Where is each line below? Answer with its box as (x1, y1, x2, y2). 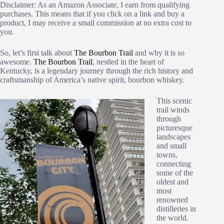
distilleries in (156, 204, 196, 213)
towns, (156, 150, 177, 159)
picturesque (156, 123, 192, 132)
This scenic (156, 96, 192, 105)
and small (156, 141, 186, 150)
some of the (156, 168, 193, 177)
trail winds (156, 105, 189, 114)
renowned (156, 195, 188, 204)
